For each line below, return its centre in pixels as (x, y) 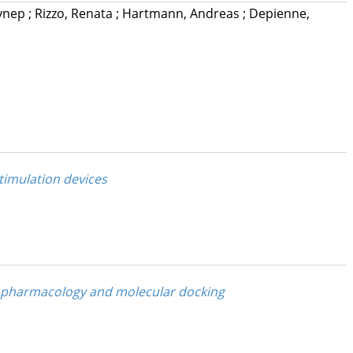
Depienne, (279, 14)
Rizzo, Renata (75, 14)
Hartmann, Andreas (182, 14)
